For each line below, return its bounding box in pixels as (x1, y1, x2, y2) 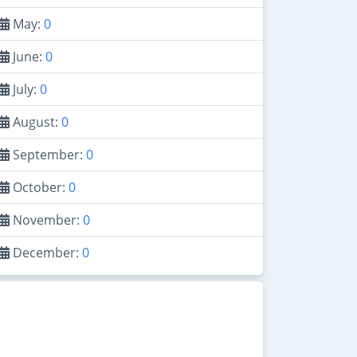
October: (10, 178, 69, 196)
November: (10, 211, 83, 229)
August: (10, 113, 61, 131)
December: (10, 244, 82, 261)
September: (10, 146, 86, 163)
